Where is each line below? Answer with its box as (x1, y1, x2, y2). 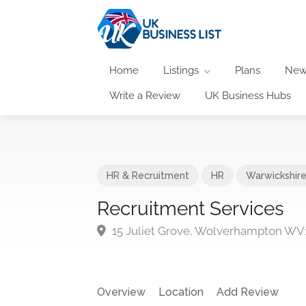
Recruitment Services (97, 197, 284, 220)
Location (158, 285, 204, 298)
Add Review (217, 285, 279, 298)
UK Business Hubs (205, 89, 291, 102)
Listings (163, 64, 199, 76)
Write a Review (109, 89, 180, 102)
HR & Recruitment (107, 169, 189, 181)
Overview (97, 285, 145, 298)
